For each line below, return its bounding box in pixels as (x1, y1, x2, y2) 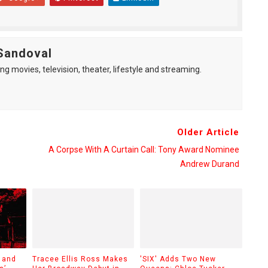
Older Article (176, 127, 239, 138)
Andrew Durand (179, 159, 239, 169)
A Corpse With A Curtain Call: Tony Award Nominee (48, 145, 239, 154)
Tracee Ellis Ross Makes (32, 254, 128, 263)
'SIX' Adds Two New (140, 254, 216, 263)
